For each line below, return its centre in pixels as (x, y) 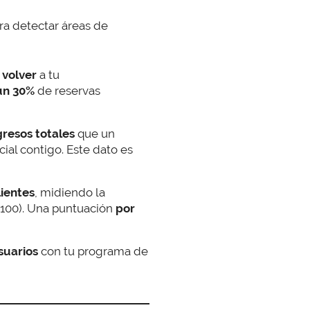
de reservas (67, 91)
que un (96, 134)
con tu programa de (93, 252)
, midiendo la (70, 193)
